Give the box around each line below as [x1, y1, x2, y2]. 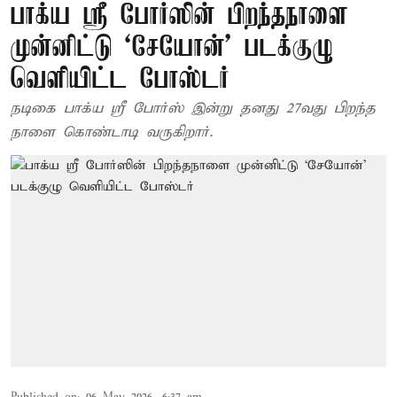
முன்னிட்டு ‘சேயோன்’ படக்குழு [11, 33, 333, 64]
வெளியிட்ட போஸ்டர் [11, 65, 230, 96]
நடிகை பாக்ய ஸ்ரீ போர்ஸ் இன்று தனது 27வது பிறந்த [11, 99, 376, 118]
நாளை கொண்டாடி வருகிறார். [11, 123, 213, 142]
